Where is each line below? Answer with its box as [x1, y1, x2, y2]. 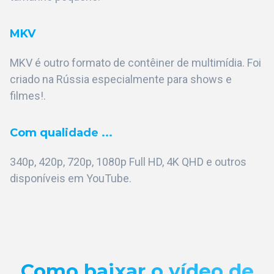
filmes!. [10, 89, 46, 103]
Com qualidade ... [10, 126, 113, 140]
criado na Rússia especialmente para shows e [10, 73, 232, 86]
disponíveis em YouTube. [10, 172, 131, 185]
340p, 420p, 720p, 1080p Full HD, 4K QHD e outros [10, 155, 246, 169]
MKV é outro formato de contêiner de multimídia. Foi [10, 56, 261, 70]
